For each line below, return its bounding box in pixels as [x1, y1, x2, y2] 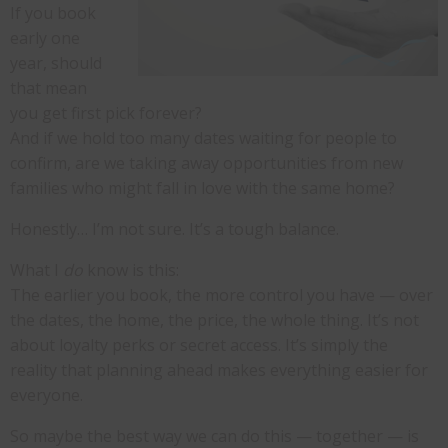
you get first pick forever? [10, 102, 202, 125]
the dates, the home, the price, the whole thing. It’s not [10, 309, 419, 332]
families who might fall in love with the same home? [10, 177, 395, 200]
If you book [10, 2, 96, 25]
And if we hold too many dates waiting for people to [10, 127, 397, 150]
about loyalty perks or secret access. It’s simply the [10, 334, 388, 357]
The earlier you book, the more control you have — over [10, 284, 433, 307]
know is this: [83, 259, 179, 282]
